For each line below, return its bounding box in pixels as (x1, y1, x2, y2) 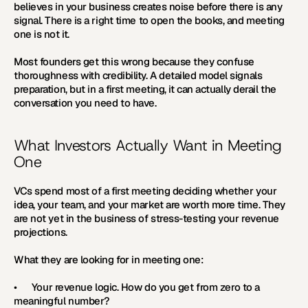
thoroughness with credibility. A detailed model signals (14, 69, 263, 82)
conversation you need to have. (14, 96, 157, 109)
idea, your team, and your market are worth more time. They (14, 198, 285, 211)
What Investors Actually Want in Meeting (14, 135, 282, 155)
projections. (14, 225, 67, 239)
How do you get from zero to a (120, 280, 260, 294)
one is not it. (14, 27, 69, 41)
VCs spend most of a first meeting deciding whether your (14, 184, 277, 197)
